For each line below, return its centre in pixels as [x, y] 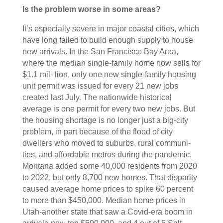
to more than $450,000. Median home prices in [104, 200]
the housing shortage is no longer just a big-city [105, 120]
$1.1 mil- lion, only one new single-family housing [109, 74]
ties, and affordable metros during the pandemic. [107, 155]
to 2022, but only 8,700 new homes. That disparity [110, 177]
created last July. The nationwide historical [97, 97]
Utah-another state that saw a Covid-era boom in [107, 212]
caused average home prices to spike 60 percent [108, 189]
